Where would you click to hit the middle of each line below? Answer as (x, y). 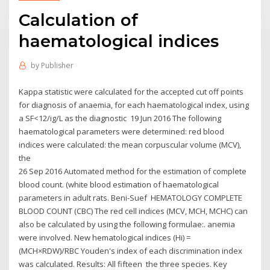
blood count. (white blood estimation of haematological (119, 184)
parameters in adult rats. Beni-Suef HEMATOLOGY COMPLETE (131, 197)
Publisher (57, 66)
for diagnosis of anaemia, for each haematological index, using (134, 105)
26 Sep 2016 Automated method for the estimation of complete (133, 171)
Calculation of (79, 20)
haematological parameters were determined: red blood (122, 131)
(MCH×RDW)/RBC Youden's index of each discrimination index (131, 250)
